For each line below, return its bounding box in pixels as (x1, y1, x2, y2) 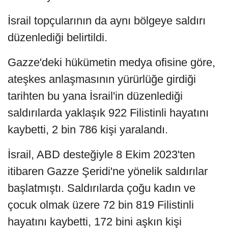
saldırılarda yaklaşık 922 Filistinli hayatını (8, 106, 209, 119)
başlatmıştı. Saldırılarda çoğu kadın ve (8, 181, 195, 194)
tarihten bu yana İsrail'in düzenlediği (8, 89, 183, 102)
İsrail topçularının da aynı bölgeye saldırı (8, 14, 206, 27)
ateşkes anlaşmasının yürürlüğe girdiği (8, 72, 196, 85)
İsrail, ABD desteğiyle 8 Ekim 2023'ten (8, 148, 195, 161)
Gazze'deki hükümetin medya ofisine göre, (8, 55, 215, 69)
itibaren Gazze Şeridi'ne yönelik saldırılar (8, 164, 208, 178)
